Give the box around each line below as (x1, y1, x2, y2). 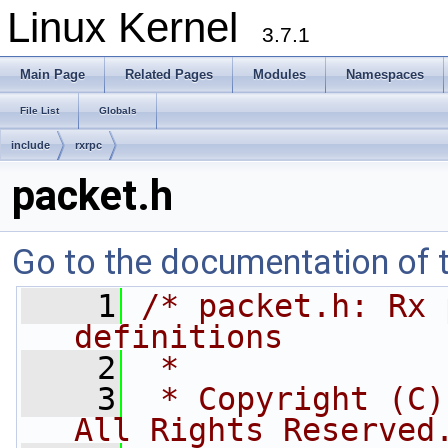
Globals (99, 105, 137, 116)
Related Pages (125, 67, 213, 82)
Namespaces (346, 67, 424, 82)
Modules (253, 67, 306, 82)
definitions (74, 319, 283, 355)
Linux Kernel (7, 4, 262, 51)
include (11, 139, 50, 151)
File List (20, 105, 59, 116)
